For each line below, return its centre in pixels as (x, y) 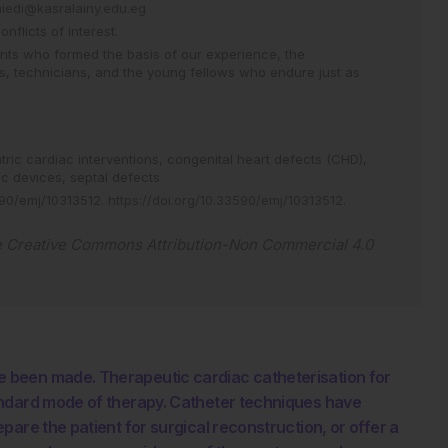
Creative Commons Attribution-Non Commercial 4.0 (189, 244)
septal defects (114, 176)
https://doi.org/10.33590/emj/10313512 (225, 199)
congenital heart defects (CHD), (266, 158)
